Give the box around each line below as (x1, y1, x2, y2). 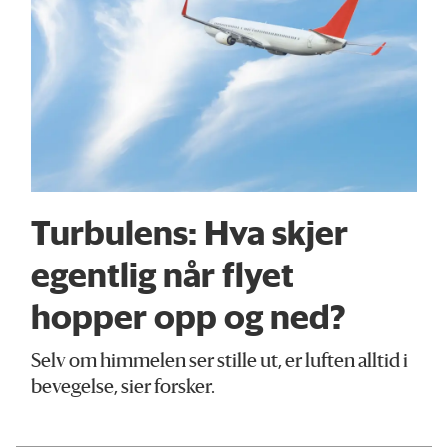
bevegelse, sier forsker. (31, 379, 216, 399)
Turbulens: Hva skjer (31, 210, 349, 253)
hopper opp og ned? (31, 294, 347, 337)
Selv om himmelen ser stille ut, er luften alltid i (31, 353, 409, 373)
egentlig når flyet (31, 252, 295, 295)
